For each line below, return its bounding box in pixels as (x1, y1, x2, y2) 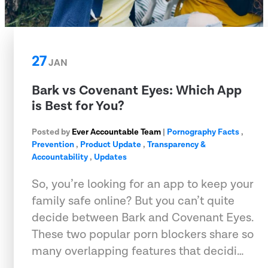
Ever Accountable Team (72, 126, 161, 138)
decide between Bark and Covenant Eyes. (32, 209, 254, 226)
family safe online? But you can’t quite (32, 193, 234, 209)
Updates (94, 151, 127, 163)
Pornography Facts (167, 126, 239, 138)
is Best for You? (32, 97, 124, 115)
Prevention (32, 139, 74, 150)
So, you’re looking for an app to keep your (32, 176, 254, 192)
